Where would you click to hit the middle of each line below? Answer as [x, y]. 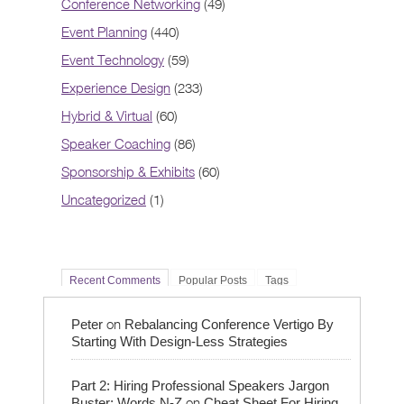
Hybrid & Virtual [107, 115]
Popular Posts [213, 280]
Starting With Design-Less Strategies [179, 341]
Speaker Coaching [116, 143]
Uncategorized [104, 199]
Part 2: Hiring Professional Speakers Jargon [200, 385]
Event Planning [104, 31]
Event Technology [113, 59]
